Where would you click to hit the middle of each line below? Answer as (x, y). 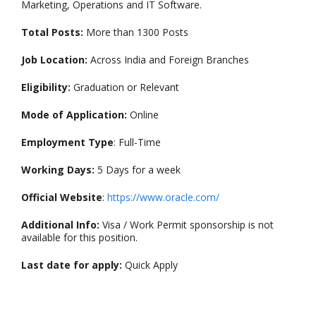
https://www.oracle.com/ (162, 197)
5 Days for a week (139, 169)
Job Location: (56, 59)
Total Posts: (54, 32)
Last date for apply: (72, 265)
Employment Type (67, 142)
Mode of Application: (75, 114)
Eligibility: (47, 87)
